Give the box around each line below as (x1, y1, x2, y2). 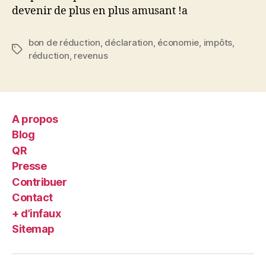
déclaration (104, 37, 153, 48)
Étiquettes (11, 44, 55, 55)
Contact (12, 191, 53, 204)
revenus (74, 50, 108, 61)
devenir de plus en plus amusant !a (12, 4, 188, 18)
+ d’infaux (12, 207, 61, 220)
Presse (12, 160, 47, 172)
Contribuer (12, 175, 67, 188)
